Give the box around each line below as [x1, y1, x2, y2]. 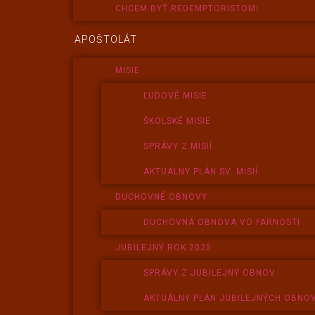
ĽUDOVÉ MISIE [143, 91, 208, 101]
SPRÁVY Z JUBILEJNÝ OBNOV [143, 268, 276, 278]
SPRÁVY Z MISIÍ [143, 141, 213, 151]
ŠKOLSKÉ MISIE [143, 116, 212, 126]
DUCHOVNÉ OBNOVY [115, 192, 208, 202]
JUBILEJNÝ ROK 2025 [115, 243, 212, 252]
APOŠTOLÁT [75, 34, 138, 45]
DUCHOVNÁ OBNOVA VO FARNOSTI [143, 217, 301, 227]
